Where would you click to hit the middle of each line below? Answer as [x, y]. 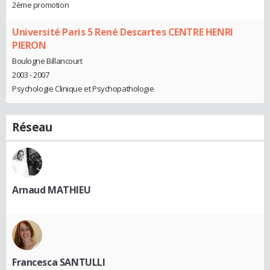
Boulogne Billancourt [47, 61]
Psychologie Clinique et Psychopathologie [83, 88]
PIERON [29, 46]
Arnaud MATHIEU [52, 190]
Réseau [32, 127]
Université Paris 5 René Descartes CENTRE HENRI [123, 32]
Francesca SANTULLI [59, 262]
